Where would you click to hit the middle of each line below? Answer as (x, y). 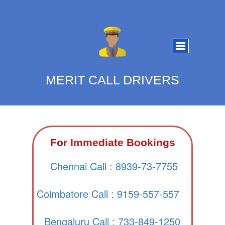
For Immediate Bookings (113, 142)
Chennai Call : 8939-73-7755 (114, 166)
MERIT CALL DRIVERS (113, 80)
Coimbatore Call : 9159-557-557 (108, 194)
